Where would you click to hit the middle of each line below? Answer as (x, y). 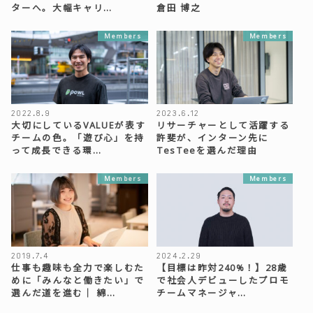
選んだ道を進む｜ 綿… (64, 293)
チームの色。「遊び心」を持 (78, 138)
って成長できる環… (57, 150)
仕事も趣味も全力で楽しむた (78, 268)
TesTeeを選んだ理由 (207, 150)
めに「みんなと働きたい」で (78, 280)
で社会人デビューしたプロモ (223, 280)
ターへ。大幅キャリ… (62, 8)
